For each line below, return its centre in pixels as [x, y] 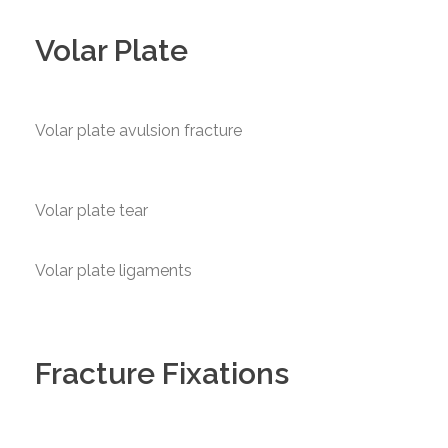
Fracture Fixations [162, 373]
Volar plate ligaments [113, 270]
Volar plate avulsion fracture [138, 130]
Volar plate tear [91, 210]
